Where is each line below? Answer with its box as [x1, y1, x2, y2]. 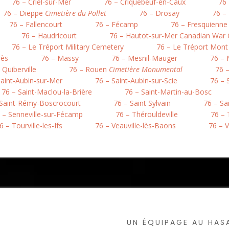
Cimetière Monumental [109, 64, 182, 74]
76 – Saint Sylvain [113, 98, 171, 108]
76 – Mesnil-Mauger [111, 53, 177, 63]
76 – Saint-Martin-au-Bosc [125, 87, 212, 97]
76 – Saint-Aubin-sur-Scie [95, 76, 177, 85]
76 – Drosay [139, 8, 179, 18]
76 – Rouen [69, 64, 109, 74]
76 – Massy [41, 53, 79, 63]
